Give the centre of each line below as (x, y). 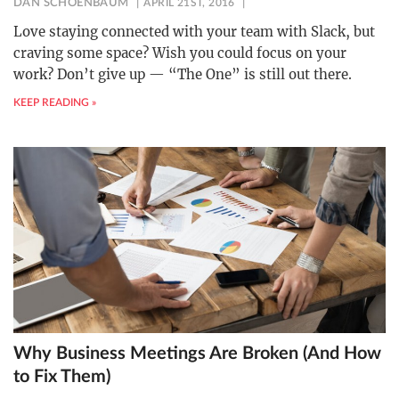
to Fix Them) (62, 377)
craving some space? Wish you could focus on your (180, 53)
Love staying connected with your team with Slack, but (194, 32)
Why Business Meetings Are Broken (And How (197, 354)
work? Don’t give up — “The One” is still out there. (183, 75)
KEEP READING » (55, 103)
